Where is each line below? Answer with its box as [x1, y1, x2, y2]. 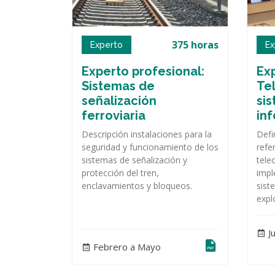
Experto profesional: [82, 63, 204, 79]
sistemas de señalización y [82, 153, 187, 166]
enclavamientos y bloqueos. [82, 179, 192, 192]
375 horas [172, 37, 219, 52]
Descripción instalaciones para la [82, 128, 212, 140]
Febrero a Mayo [91, 241, 161, 254]
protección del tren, [82, 166, 159, 179]
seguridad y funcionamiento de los [82, 141, 219, 153]
